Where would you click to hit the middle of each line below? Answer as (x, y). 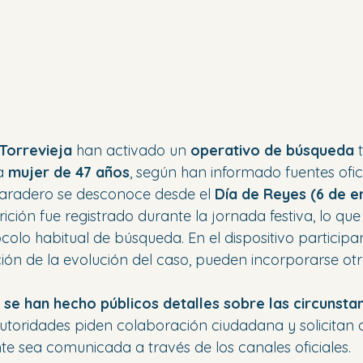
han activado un (131, 150)
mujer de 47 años (69, 172)
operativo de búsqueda (272, 150)
